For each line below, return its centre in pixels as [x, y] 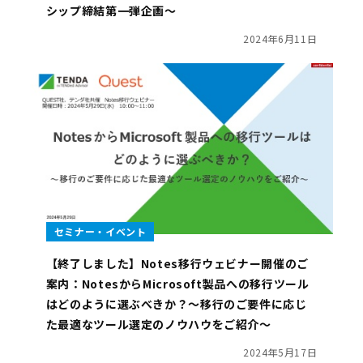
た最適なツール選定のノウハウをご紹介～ [158, 324]
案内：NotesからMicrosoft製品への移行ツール [177, 283]
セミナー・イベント [100, 231]
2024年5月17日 [280, 352]
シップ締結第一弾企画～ [111, 11]
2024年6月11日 [280, 39]
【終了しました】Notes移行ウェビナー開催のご [177, 263]
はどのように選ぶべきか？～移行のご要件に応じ [176, 303]
